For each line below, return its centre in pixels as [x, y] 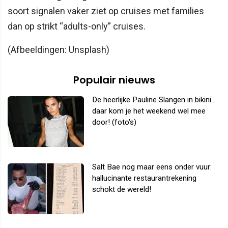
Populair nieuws [114, 80]
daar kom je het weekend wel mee [149, 111]
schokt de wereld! [122, 189]
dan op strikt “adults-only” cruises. [77, 26]
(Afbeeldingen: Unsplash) [59, 49]
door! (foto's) [114, 122]
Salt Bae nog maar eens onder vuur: [152, 167]
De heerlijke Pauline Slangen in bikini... [154, 99]
